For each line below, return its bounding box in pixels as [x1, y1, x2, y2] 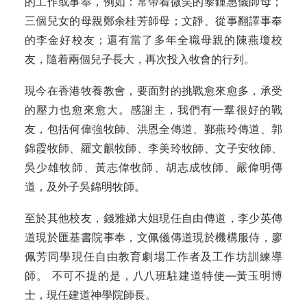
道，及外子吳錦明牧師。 [25, 180, 145, 193]
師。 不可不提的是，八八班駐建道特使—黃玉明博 [25, 269, 282, 282]
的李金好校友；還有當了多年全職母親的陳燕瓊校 [25, 33, 282, 47]
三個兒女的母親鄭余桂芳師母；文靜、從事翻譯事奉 [25, 14, 282, 27]
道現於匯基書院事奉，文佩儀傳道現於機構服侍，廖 [25, 230, 282, 244]
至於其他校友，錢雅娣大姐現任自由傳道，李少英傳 [25, 211, 282, 225]
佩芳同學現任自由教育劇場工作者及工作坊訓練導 [25, 249, 282, 263]
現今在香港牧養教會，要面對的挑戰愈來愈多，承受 [25, 84, 282, 97]
